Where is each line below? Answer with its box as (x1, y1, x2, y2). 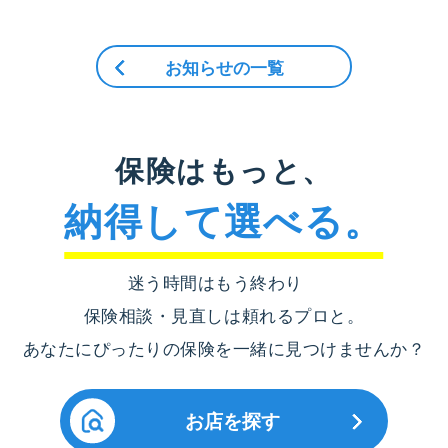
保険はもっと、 (115, 149, 333, 191)
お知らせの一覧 (164, 54, 284, 79)
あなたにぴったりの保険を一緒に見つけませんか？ (22, 336, 426, 361)
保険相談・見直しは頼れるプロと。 (83, 303, 365, 328)
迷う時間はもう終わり (127, 270, 321, 295)
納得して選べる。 (64, 192, 384, 248)
